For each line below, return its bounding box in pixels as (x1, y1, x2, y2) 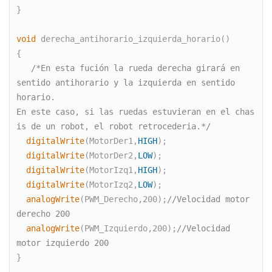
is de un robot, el (16, 121, 104, 132)
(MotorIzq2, (84, 180, 138, 190)
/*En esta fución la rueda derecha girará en (16, 63, 32, 73)
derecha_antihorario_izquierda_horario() (36, 34, 231, 44)
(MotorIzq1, (84, 165, 138, 175)
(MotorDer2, (84, 151, 138, 161)
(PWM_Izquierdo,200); (80, 223, 177, 234)
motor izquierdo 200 (16, 238, 109, 248)
